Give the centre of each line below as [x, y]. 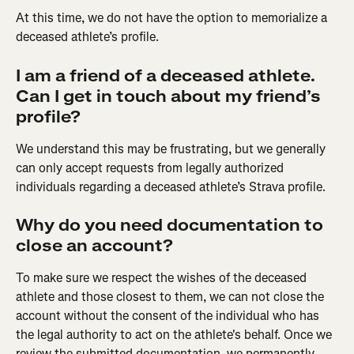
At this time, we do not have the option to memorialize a [173, 18]
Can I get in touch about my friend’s [170, 96]
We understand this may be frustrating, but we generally [172, 149]
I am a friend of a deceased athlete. [168, 76]
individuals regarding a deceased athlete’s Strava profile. [171, 186]
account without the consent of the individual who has [169, 316]
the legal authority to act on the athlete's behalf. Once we [175, 335]
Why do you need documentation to [171, 226]
